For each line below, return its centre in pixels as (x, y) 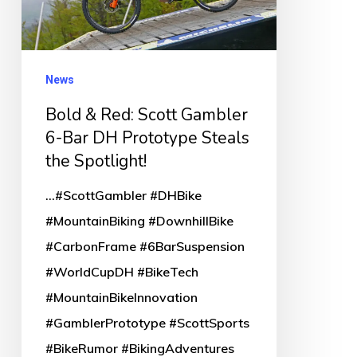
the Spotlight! (96, 161)
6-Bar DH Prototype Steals (147, 137)
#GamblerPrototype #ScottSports (147, 322)
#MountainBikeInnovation (121, 297)
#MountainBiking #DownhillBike (139, 220)
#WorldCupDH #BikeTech (122, 271)
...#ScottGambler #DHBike (123, 195)
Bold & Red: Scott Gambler (146, 114)
